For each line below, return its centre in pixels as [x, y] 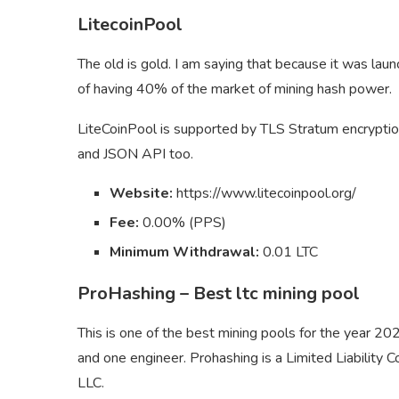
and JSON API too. [135, 154]
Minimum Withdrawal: [184, 252]
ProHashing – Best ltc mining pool [219, 293]
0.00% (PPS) [183, 222]
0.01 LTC [289, 252]
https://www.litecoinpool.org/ [265, 193]
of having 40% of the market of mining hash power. [235, 89]
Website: [141, 193]
